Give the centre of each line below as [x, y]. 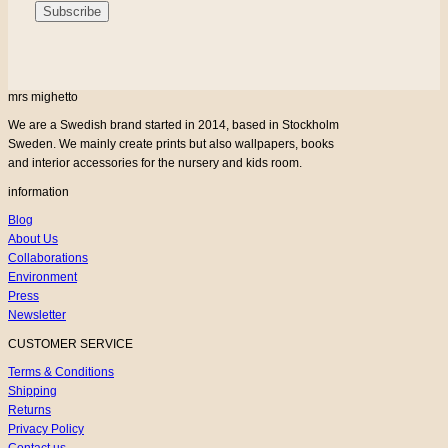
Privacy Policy [46, 428]
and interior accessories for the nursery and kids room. [155, 162]
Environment [42, 276]
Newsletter [37, 314]
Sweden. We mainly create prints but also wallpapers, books [171, 143]
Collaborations [48, 257]
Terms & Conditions [61, 371]
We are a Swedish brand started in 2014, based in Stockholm [173, 124]
